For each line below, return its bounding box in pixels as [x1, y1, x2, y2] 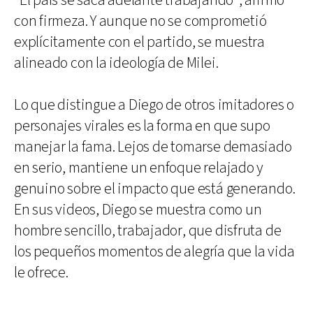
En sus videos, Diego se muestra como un [14, 199, 262, 220]
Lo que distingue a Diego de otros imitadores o [14, 94, 294, 115]
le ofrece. [14, 262, 68, 283]
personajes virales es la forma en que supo [14, 115, 270, 136]
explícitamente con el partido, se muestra [14, 31, 265, 52]
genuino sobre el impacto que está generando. [14, 178, 296, 199]
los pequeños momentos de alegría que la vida [14, 241, 295, 262]
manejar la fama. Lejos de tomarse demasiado [14, 136, 292, 157]
